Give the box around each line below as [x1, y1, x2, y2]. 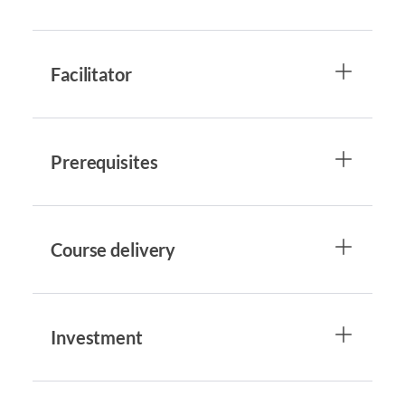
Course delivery [51, 239, 176, 260]
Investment [51, 326, 143, 348]
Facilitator [51, 63, 132, 85]
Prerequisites [51, 151, 158, 173]
